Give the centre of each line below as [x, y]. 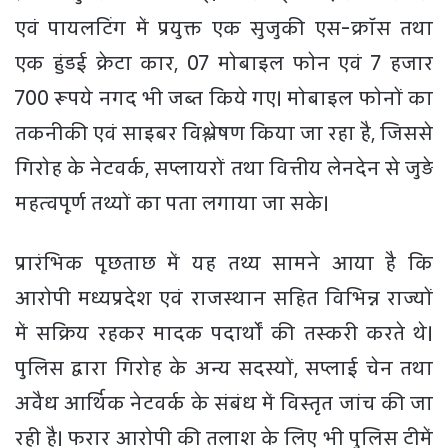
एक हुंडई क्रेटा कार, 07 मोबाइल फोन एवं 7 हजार [224, 63]
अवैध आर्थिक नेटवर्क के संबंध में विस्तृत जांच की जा [224, 403]
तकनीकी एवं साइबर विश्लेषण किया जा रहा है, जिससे [224, 133]
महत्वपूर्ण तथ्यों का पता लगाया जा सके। [172, 203]
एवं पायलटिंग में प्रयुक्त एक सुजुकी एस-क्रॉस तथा [224, 28]
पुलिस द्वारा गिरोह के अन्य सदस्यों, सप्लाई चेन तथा [224, 368]
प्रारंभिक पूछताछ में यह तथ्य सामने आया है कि [224, 263]
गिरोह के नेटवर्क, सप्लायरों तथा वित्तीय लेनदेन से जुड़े [224, 168]
